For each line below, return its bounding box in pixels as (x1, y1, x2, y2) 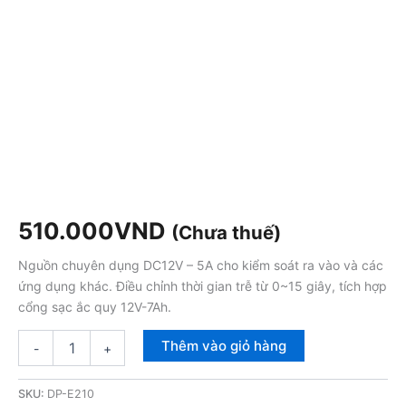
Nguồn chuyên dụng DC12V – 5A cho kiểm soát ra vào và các (18, 257, 383, 274)
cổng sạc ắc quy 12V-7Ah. (18, 299, 171, 315)
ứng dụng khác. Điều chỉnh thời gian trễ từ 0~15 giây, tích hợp (18, 278, 387, 295)
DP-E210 (47, 387, 94, 401)
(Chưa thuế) (171, 221, 281, 244)
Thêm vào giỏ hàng (161, 337, 287, 355)
